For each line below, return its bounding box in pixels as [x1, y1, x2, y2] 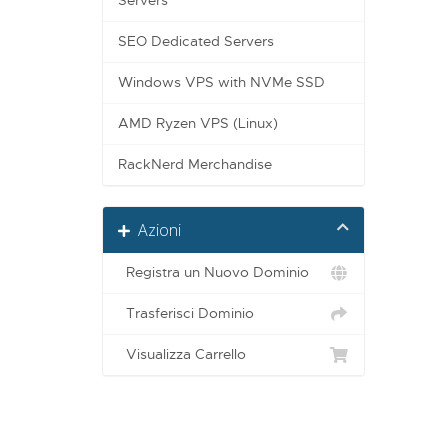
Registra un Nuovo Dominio [118, 264, 309, 282]
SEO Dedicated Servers [118, 33, 274, 51]
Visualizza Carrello [118, 346, 246, 364]
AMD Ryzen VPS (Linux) [118, 115, 278, 133]
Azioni [130, 219, 181, 242]
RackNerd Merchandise [118, 156, 272, 174]
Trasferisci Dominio [118, 305, 254, 323]
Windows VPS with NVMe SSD [118, 74, 325, 92]
